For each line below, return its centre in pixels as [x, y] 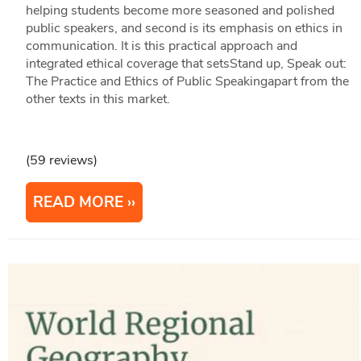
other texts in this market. [98, 100]
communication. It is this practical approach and [161, 46]
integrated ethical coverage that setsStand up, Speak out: [186, 64]
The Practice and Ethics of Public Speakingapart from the [187, 82]
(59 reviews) [61, 161]
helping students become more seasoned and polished [180, 11]
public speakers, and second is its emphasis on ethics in [184, 29]
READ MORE [78, 203]
